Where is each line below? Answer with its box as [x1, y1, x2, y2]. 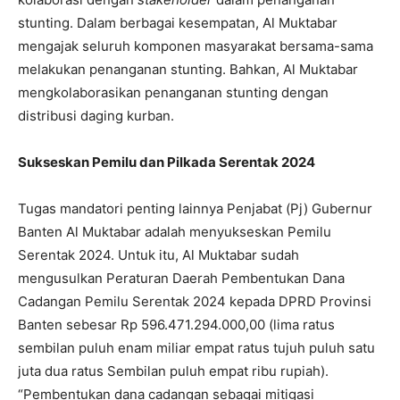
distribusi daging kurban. [18, 107, 174, 125]
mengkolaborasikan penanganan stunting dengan [18, 84, 329, 102]
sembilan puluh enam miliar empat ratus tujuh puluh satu [18, 339, 375, 357]
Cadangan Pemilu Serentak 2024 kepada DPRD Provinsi [18, 293, 371, 311]
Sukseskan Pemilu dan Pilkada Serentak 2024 [18, 154, 315, 171]
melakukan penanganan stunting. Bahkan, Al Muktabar [18, 61, 358, 79]
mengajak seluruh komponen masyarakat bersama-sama [18, 37, 373, 55]
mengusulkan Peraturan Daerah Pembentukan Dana [18, 270, 345, 287]
